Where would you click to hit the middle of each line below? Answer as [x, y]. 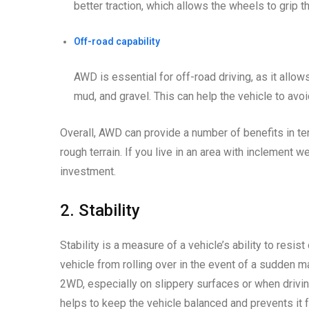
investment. [88, 172]
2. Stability [100, 211]
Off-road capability [117, 42]
